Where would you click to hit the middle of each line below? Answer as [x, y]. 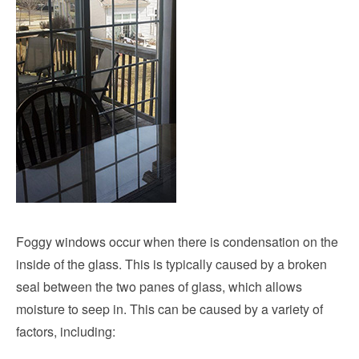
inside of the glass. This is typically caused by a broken [171, 264]
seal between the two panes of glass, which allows [159, 287]
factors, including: [66, 332]
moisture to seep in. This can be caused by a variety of [169, 309]
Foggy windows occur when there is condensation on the [177, 242]
